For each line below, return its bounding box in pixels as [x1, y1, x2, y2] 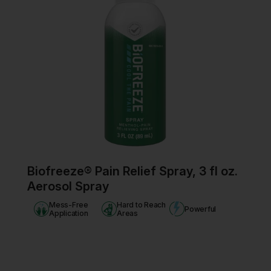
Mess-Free [48, 200, 88, 209]
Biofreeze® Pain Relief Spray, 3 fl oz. [27, 163, 238, 178]
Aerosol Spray [27, 178, 109, 194]
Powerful [184, 204, 217, 214]
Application [48, 208, 88, 218]
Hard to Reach [116, 200, 166, 209]
